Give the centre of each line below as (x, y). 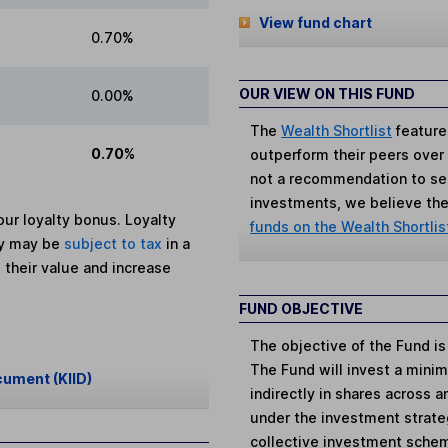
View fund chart (315, 22)
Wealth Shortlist (337, 131)
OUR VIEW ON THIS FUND (327, 94)
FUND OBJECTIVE (301, 308)
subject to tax (115, 243)
